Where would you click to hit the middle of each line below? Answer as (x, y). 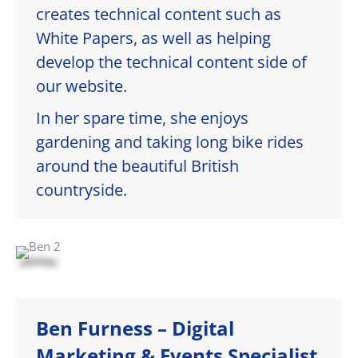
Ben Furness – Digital (135, 328)
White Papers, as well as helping (153, 38)
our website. (82, 86)
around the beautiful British (137, 166)
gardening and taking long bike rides (170, 142)
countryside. (82, 190)
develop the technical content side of (171, 62)
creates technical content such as (159, 14)
